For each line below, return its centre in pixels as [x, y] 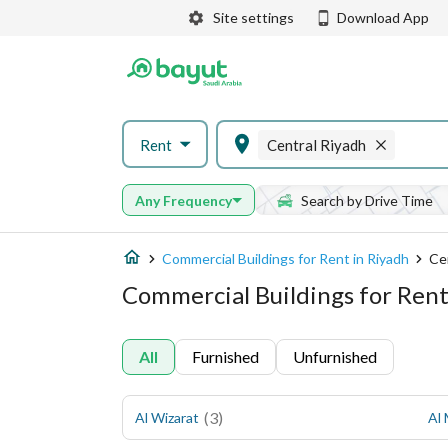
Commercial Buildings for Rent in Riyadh [285, 258]
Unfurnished [335, 356]
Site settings [253, 17]
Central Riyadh [316, 144]
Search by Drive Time [367, 200]
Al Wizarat [167, 417]
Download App [383, 17]
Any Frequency [183, 200]
